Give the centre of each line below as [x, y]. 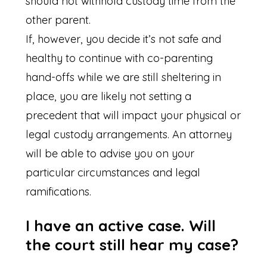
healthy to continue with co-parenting [119, 58]
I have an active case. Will [121, 225]
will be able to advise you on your [110, 153]
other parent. [60, 20]
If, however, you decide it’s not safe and [124, 39]
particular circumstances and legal [113, 172]
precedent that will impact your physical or [133, 115]
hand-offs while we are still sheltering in [124, 77]
